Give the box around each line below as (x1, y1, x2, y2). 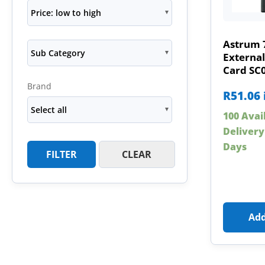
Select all (31, 104, 67, 115)
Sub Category (31, 47, 85, 59)
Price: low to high (31, 7, 101, 18)
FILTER (46, 147, 77, 161)
